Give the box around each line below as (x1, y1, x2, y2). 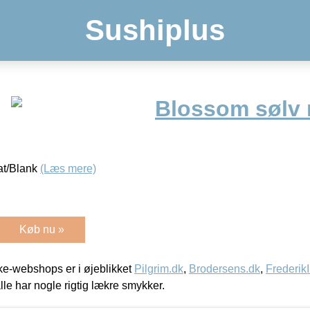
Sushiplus (85, 14, 225, 46)
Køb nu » (19, 223, 64, 235)
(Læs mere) (40, 162, 96, 174)
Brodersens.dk (189, 262, 260, 275)
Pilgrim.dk (134, 262, 183, 275)
